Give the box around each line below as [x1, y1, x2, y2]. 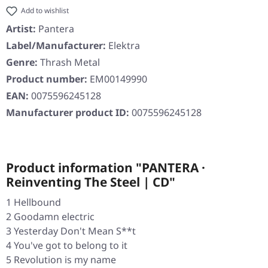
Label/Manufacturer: [6, 39, 106, 53]
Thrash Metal [40, 56, 100, 69]
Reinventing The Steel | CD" [6, 173, 175, 191]
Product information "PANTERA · [6, 159, 205, 176]
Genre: [6, 56, 38, 69]
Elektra [108, 39, 140, 53]
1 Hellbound [6, 196, 61, 209]
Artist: [6, 22, 36, 36]
